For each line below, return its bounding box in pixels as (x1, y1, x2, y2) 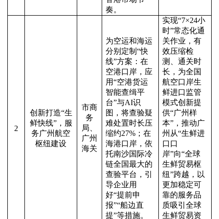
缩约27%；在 (106, 129, 151, 137)
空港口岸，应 (106, 67, 153, 76)
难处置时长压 (106, 119, 153, 127)
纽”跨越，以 (162, 170, 205, 178)
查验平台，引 (106, 170, 153, 178)
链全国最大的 (106, 160, 153, 168)
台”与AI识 (106, 98, 141, 107)
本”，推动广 (162, 119, 205, 127)
